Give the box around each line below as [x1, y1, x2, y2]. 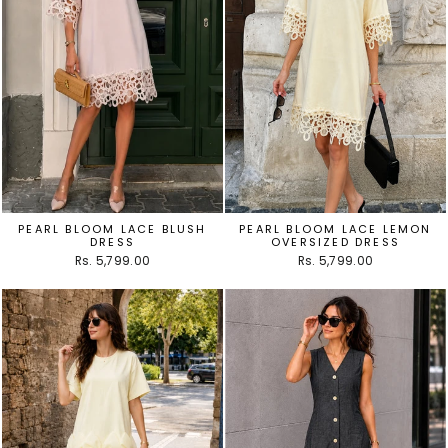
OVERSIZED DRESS [271, 233, 400, 250]
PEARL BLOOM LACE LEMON [239, 220, 432, 237]
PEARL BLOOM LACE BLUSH [18, 220, 207, 237]
